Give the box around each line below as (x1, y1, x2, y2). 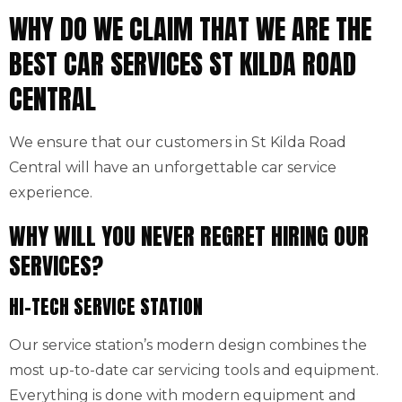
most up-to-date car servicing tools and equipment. (9, 362, 379, 379)
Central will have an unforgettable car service (9, 159, 336, 176)
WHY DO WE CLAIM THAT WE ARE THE (9, 9, 371, 49)
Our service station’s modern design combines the (9, 336, 367, 354)
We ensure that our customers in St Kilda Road (9, 134, 346, 151)
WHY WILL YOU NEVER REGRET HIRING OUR (9, 218, 369, 254)
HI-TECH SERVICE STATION (9, 292, 203, 321)
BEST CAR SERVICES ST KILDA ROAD (9, 44, 356, 84)
